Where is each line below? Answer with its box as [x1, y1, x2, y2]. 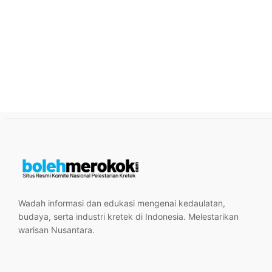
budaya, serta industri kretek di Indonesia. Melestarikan [18, 211, 239, 222]
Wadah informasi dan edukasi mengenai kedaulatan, [18, 198, 225, 209]
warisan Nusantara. [18, 225, 95, 236]
